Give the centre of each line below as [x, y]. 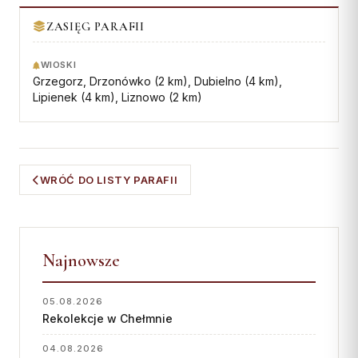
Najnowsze [81, 261]
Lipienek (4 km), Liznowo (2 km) [117, 97]
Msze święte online [70, 116]
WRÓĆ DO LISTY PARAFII [109, 180]
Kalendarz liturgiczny [74, 142]
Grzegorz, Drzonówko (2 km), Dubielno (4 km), [157, 81]
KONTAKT [51, 53]
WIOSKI [58, 65]
